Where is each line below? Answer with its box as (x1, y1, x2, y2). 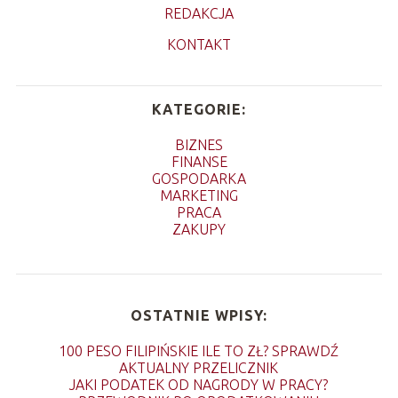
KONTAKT (167, 36, 231, 52)
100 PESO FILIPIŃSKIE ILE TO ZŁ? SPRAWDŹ (59, 342, 339, 359)
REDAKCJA (164, 4, 234, 21)
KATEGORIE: (152, 100, 246, 117)
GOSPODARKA (152, 170, 246, 187)
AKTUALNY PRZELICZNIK (119, 359, 279, 376)
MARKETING (160, 187, 238, 203)
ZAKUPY (172, 220, 226, 237)
